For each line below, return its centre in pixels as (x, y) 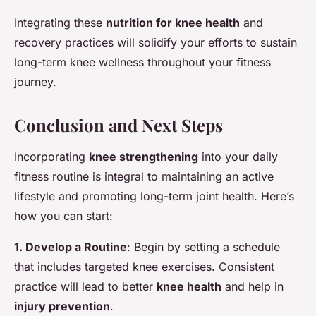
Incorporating (51, 157)
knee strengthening (144, 157)
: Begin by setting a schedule (203, 247)
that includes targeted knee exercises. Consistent (144, 267)
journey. (35, 82)
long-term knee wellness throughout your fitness (142, 62)
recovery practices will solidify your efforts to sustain (156, 43)
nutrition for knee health (173, 23)
